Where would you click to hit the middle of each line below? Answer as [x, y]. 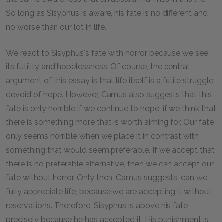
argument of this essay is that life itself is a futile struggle [110, 81]
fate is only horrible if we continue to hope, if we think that [111, 108]
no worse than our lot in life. [56, 27]
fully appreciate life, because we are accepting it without [109, 192]
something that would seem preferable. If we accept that [110, 150]
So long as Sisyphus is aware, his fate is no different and [107, 13]
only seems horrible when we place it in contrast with [102, 136]
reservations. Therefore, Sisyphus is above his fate [97, 205]
